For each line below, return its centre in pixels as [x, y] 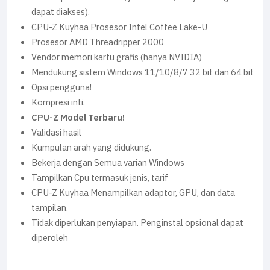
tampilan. [50, 208]
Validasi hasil [56, 133]
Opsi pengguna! [61, 88]
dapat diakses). [61, 12]
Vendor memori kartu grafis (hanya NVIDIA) [117, 58]
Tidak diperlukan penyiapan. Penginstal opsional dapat [137, 223]
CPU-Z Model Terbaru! [78, 118]
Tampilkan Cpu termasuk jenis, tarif [100, 178]
